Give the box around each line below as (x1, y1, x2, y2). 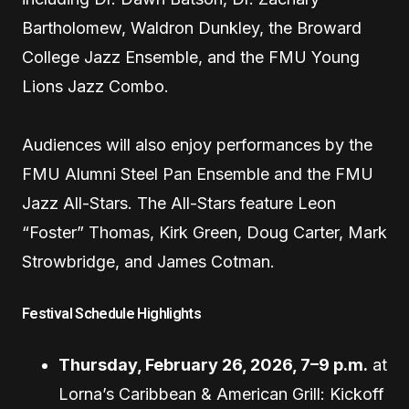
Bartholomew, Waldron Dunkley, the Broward (22, 18, 362, 37)
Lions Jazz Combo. (22, 77, 169, 96)
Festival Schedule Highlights (22, 305, 202, 322)
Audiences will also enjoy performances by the (22, 135, 372, 154)
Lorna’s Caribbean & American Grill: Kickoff (58, 384, 384, 404)
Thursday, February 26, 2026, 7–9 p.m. (58, 355, 368, 374)
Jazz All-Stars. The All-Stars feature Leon (22, 194, 336, 213)
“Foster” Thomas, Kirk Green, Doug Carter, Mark (22, 223, 387, 242)
